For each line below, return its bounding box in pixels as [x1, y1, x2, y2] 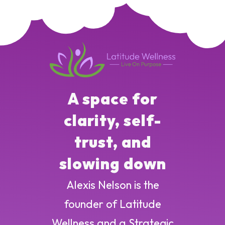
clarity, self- [64, 110, 161, 131]
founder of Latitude [64, 197, 161, 211]
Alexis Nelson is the [66, 178, 159, 192]
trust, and [74, 132, 151, 152]
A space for [67, 89, 158, 109]
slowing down [59, 154, 166, 174]
